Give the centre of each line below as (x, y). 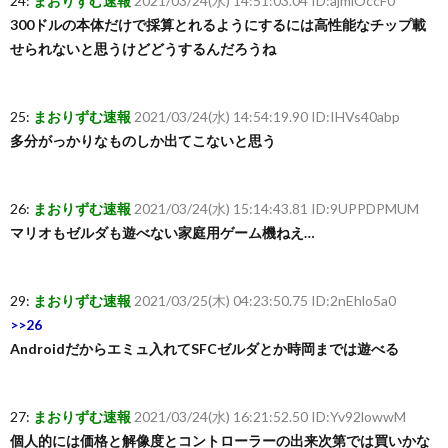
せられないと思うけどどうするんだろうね (143, 48)
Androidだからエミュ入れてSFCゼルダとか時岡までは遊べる (204, 348)
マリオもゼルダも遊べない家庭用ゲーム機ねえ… (162, 232)
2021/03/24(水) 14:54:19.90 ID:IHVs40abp (267, 116)
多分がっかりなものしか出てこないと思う (143, 140)
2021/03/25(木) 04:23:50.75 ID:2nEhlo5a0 (265, 300)
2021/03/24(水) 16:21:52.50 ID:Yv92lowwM (270, 416)
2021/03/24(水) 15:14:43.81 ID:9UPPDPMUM (276, 208)
